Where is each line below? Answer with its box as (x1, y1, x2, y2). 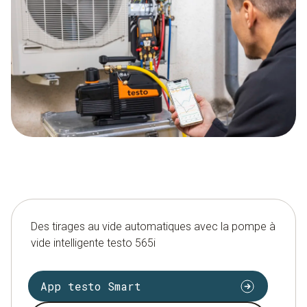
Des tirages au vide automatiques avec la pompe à (31, 220, 275, 234)
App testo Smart (40, 278, 141, 293)
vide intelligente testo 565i (31, 236, 156, 250)
